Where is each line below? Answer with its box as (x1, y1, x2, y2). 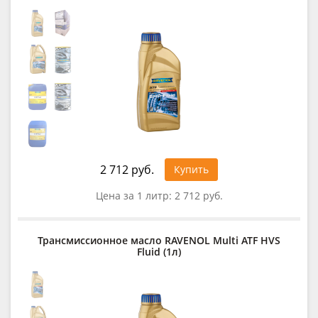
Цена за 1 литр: (95, 188, 175, 202)
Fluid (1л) (137, 244, 181, 258)
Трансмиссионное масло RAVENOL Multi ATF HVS (38, 233, 280, 247)
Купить (174, 162, 209, 176)
